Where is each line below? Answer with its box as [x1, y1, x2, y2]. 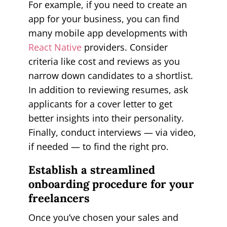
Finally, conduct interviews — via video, [28, 126, 196, 138]
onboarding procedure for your [28, 176, 194, 191]
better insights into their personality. [28, 111, 184, 124]
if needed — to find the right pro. [28, 140, 169, 153]
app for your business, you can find [28, 12, 179, 25]
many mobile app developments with [28, 26, 187, 39]
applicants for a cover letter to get [28, 97, 172, 110]
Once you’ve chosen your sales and [28, 211, 178, 223]
